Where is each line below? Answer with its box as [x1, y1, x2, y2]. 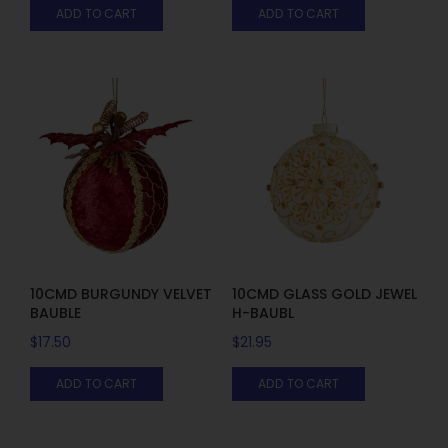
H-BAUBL [231, 303, 294, 324]
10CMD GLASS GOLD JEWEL [231, 284, 417, 305]
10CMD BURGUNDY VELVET [30, 284, 212, 305]
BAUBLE [30, 303, 81, 324]
